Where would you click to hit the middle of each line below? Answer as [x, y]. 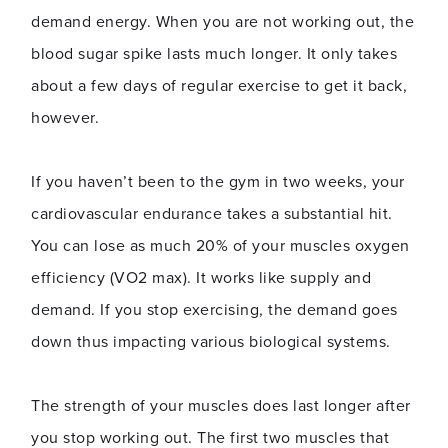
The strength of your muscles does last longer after [221, 406]
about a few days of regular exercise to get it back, [219, 86]
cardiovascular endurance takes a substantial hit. [212, 214]
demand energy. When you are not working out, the [222, 22]
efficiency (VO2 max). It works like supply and [201, 278]
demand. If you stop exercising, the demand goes [214, 310]
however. [65, 118]
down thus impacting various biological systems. [213, 342]
